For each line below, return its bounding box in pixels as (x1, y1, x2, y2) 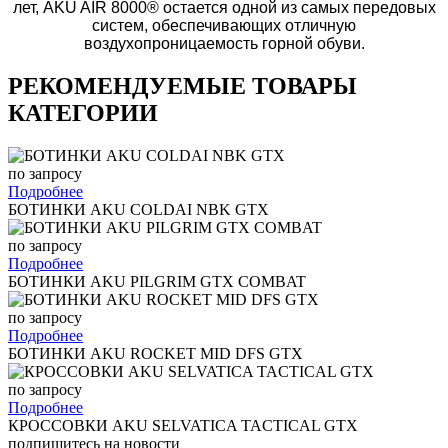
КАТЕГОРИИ (8, 99, 158, 126)
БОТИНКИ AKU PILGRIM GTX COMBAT (8, 272, 306, 290)
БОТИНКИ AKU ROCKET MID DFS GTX (8, 344, 303, 362)
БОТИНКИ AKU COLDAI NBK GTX (8, 200, 269, 218)
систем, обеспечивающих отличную (92, 16, 356, 34)
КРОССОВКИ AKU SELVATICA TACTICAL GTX (8, 416, 358, 434)
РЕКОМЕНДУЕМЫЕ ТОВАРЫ (8, 72, 357, 99)
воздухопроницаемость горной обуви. (83, 34, 365, 52)
